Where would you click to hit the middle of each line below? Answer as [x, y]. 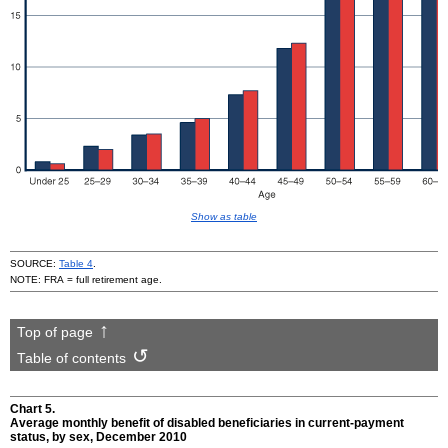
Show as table [224, 217]
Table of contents [71, 358]
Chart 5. [32, 409]
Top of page [54, 332]
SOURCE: [34, 264]
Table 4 [76, 264]
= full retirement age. [113, 279]
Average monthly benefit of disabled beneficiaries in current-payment [207, 423]
